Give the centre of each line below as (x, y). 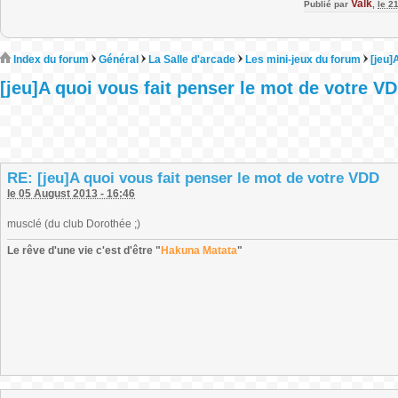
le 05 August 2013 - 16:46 (71, 194)
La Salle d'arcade (192, 60)
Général (119, 60)
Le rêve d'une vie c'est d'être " (84, 251)
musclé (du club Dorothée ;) (74, 224)
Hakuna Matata (199, 251)
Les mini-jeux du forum (303, 60)
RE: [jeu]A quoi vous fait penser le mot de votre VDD (193, 178)
